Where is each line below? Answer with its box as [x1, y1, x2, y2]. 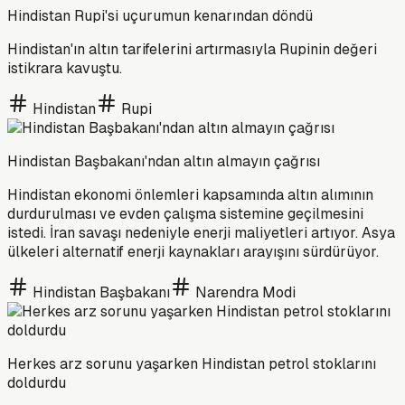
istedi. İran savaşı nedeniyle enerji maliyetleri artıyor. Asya [7, 222, 395, 242]
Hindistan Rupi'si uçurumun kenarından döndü [7, 5, 313, 25]
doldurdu [7, 372, 66, 392]
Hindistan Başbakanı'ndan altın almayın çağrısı [7, 151, 320, 171]
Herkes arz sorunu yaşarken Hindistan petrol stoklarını [7, 353, 376, 373]
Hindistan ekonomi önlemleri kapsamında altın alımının [7, 184, 373, 204]
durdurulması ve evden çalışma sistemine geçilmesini [7, 203, 363, 223]
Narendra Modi [195, 282, 296, 302]
